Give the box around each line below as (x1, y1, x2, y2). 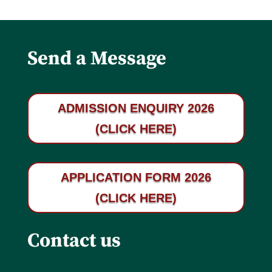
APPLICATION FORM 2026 (60, 171, 211, 184)
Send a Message (27, 47, 166, 71)
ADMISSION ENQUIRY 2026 (57, 101, 214, 115)
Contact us (27, 229, 121, 253)
